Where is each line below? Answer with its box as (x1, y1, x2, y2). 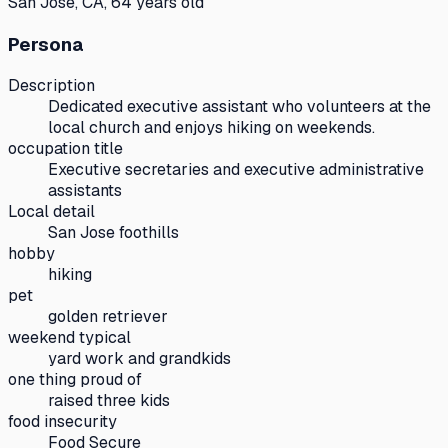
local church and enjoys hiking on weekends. (48, 117, 375, 139)
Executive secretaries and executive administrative (48, 159, 424, 181)
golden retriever (48, 306, 168, 328)
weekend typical (8, 327, 131, 349)
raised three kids (48, 390, 170, 412)
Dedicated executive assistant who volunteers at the (48, 96, 431, 118)
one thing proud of (8, 369, 142, 391)
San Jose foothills (48, 222, 179, 244)
